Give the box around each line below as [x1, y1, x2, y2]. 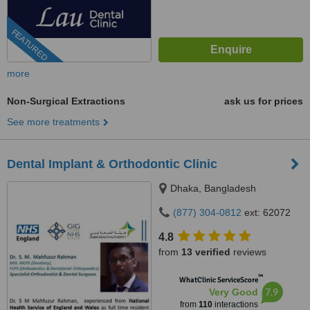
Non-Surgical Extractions [7, 95, 125, 107]
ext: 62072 [241, 207, 291, 218]
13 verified [181, 246, 230, 257]
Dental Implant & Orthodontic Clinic [7, 157, 217, 171]
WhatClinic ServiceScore [179, 275, 258, 284]
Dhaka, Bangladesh [170, 183, 256, 194]
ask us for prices [224, 95, 303, 107]
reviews [230, 246, 266, 257]
